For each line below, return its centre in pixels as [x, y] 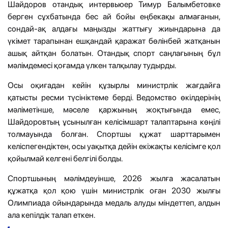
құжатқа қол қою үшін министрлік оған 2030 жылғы [114, 190]
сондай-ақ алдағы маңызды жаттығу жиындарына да [114, 28]
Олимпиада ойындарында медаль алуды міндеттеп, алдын [114, 203]
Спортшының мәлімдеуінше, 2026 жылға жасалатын [114, 178]
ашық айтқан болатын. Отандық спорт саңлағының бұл [114, 53]
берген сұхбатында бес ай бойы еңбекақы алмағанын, [114, 16]
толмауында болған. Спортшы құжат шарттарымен [114, 134]
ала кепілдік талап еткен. [51, 215]
